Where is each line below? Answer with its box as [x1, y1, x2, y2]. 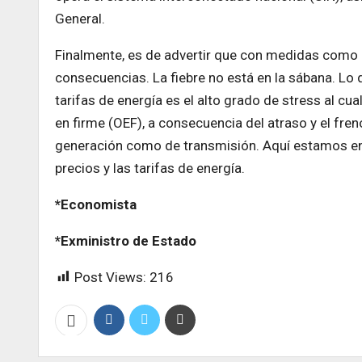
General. [55, 10, 105, 27]
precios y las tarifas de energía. [55, 159, 245, 176]
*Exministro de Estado [55, 232, 196, 249]
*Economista [55, 196, 137, 213]
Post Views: [74, 268, 146, 285]
